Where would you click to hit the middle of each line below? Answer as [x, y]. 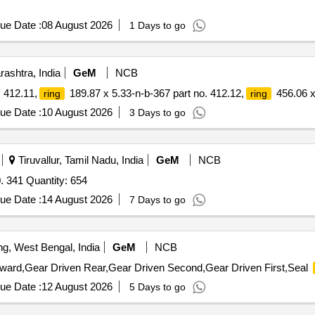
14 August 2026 [77, 199]
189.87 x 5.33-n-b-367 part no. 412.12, [155, 93]
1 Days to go [157, 25]
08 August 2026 [77, 25]
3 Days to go [157, 112]
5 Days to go [157, 287]
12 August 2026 [77, 287]
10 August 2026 [77, 112]
